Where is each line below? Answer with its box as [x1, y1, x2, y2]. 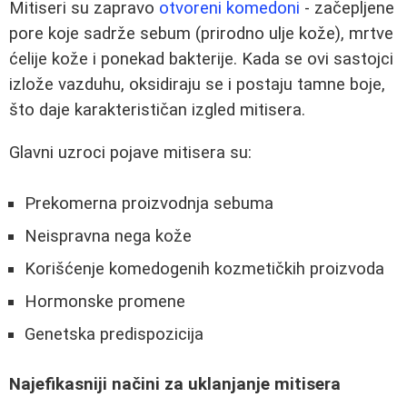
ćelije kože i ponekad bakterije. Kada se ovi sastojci [9, 49, 393, 69]
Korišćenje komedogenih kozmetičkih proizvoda [25, 259, 384, 280]
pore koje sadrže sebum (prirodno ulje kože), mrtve [9, 24, 393, 44]
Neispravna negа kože [25, 226, 192, 247]
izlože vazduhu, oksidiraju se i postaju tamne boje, [9, 74, 385, 94]
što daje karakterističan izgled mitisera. [9, 100, 305, 120]
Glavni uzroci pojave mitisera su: [9, 142, 252, 163]
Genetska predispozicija [25, 324, 203, 345]
